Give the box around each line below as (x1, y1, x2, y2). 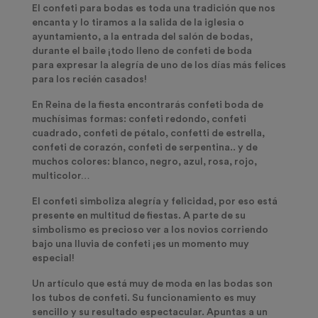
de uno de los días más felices (144, 60, 286, 71)
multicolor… (32, 171, 90, 182)
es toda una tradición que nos (136, 4, 275, 14)
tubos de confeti (48, 293, 127, 304)
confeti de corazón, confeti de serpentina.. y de (32, 143, 258, 153)
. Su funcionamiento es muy (127, 293, 256, 304)
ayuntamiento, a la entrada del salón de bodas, (32, 32, 253, 43)
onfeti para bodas (48, 4, 136, 14)
